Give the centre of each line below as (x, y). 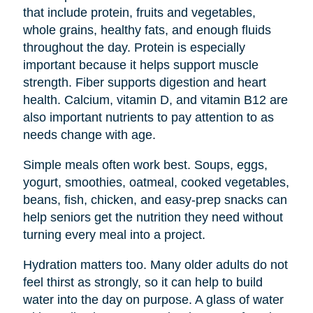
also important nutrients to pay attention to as (148, 117)
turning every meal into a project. (114, 234)
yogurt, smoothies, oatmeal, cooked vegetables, (156, 182)
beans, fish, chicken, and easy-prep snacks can (155, 199)
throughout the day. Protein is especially (134, 47)
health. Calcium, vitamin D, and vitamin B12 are (155, 100)
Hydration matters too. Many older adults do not (155, 264)
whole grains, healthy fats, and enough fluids (147, 30)
